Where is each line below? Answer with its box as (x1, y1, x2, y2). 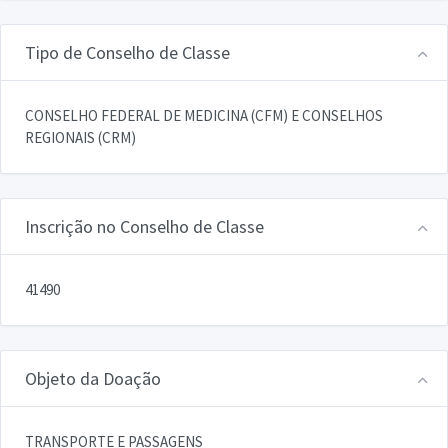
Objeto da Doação (25, 366, 161, 390)
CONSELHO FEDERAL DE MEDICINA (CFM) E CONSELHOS (25, 105, 383, 125)
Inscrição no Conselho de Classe (25, 214, 264, 238)
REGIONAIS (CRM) (25, 127, 136, 147)
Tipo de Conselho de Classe (25, 40, 230, 64)
